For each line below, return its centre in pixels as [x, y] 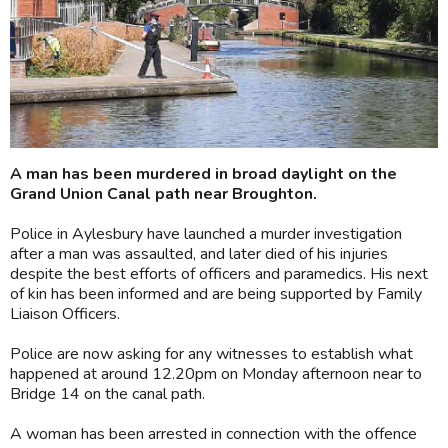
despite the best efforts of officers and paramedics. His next [219, 273]
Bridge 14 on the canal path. [109, 393]
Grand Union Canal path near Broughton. [163, 193]
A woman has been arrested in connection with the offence [213, 433]
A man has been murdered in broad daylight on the [203, 173]
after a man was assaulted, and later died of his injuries [199, 253]
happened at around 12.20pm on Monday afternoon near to [216, 373]
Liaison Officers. [65, 313]
